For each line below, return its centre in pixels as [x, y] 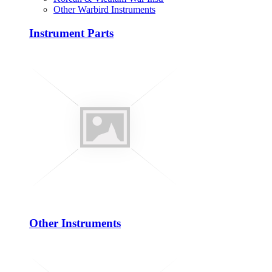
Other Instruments [75, 223]
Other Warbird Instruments [104, 10]
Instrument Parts [71, 33]
